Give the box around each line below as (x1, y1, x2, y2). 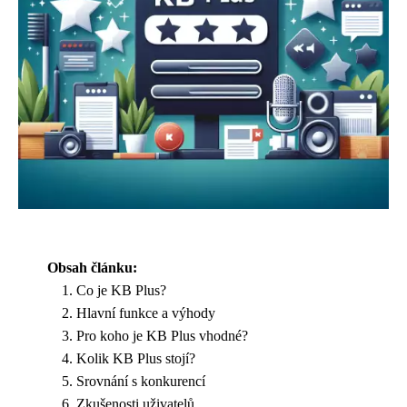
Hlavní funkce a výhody (76, 305, 215, 321)
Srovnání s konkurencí (76, 373, 205, 389)
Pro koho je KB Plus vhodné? (76, 328, 248, 343)
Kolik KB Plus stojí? (76, 351, 195, 366)
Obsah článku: (47, 260, 137, 275)
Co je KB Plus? (76, 283, 166, 298)
